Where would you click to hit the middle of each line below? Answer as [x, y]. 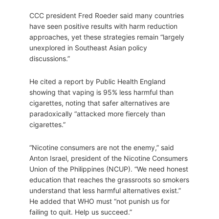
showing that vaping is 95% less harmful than [101, 92]
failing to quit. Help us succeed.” [81, 212]
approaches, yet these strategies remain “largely [107, 37]
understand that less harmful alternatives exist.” [105, 191]
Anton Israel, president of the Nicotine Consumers [109, 158]
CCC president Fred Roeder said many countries [107, 16]
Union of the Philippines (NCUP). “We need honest [109, 169]
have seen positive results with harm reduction [103, 26]
